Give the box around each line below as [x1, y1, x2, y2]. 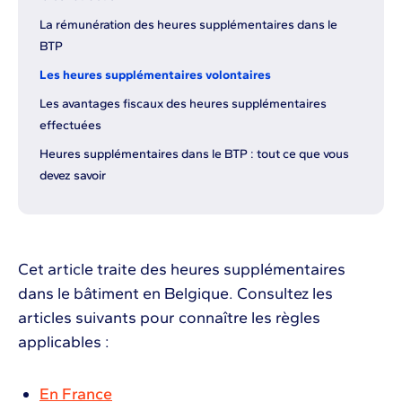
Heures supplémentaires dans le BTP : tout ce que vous [39, 146, 349, 162]
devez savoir [39, 168, 109, 184]
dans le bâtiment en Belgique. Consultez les [18, 284, 333, 304]
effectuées [39, 118, 101, 134]
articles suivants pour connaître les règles [18, 308, 320, 328]
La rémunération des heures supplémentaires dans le [39, 17, 337, 33]
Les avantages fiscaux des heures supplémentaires [39, 96, 327, 112]
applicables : [18, 332, 113, 353]
